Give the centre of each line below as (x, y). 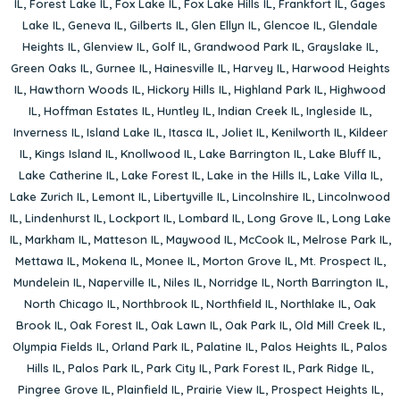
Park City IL (177, 367)
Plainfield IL (148, 389)
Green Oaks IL (50, 67)
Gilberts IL (157, 25)
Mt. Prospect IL (341, 260)
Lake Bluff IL (343, 153)
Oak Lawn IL (184, 325)
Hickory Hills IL (187, 89)
